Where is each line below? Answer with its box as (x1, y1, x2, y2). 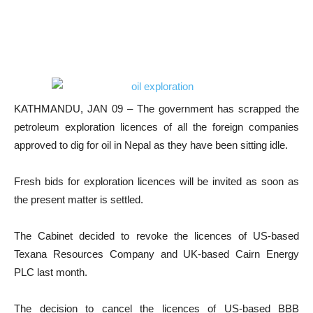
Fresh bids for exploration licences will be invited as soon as (14, 175, 299, 187)
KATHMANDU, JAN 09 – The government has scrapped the (14, 103, 299, 115)
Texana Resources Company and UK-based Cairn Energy (14, 248, 299, 260)
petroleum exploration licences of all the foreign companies (14, 121, 299, 133)
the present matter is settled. (14, 194, 143, 205)
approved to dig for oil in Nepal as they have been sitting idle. (14, 139, 288, 151)
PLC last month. (14, 266, 87, 278)
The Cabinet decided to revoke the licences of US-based (14, 230, 299, 242)
